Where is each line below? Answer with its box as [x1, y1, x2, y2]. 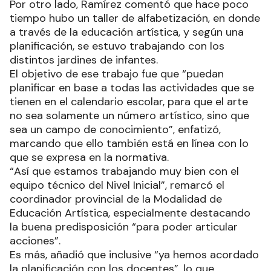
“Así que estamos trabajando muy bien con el [10, 164, 239, 179]
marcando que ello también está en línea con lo [10, 136, 249, 151]
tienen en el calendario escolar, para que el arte [10, 94, 248, 109]
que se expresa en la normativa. [10, 150, 172, 165]
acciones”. [10, 233, 64, 249]
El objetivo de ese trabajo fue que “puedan [10, 67, 224, 82]
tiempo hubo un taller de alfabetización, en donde [10, 11, 260, 26]
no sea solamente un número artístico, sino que [10, 108, 249, 123]
